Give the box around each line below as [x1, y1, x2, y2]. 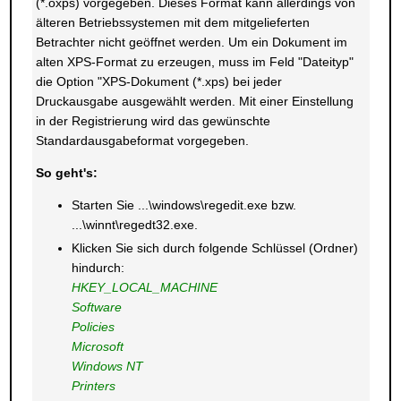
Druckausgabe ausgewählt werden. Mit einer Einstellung [35, 94, 354, 108]
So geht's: [35, 166, 98, 180]
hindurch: [71, 260, 124, 275]
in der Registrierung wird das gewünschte [35, 114, 270, 128]
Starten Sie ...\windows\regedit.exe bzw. [71, 198, 296, 212]
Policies [71, 320, 115, 334]
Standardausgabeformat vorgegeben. [35, 133, 249, 148]
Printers [71, 379, 115, 393]
